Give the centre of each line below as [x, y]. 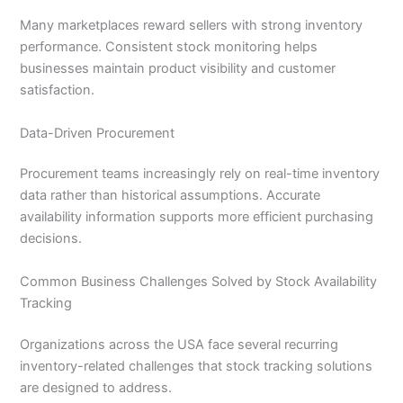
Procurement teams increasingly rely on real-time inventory [200, 174]
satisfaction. [58, 90]
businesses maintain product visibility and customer [178, 69]
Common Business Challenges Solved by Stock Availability [199, 281]
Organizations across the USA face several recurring [179, 344]
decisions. [51, 239]
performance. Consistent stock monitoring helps [169, 47]
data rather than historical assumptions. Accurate [170, 196]
